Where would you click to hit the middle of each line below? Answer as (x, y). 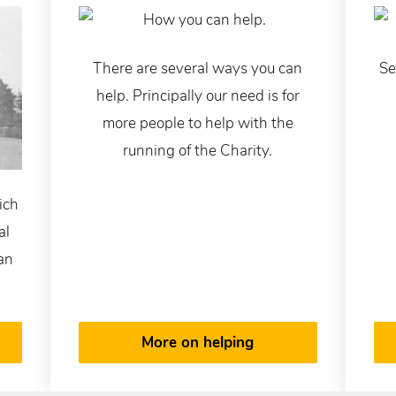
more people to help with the (198, 123)
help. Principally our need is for (198, 96)
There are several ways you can (198, 69)
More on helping (198, 343)
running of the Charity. (198, 151)
